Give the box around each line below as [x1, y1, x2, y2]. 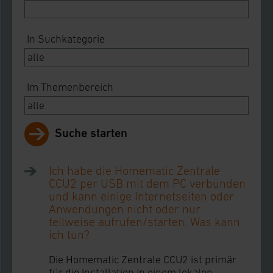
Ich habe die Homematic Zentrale [49, 164, 220, 177]
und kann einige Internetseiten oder [49, 190, 234, 203]
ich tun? [49, 228, 90, 241]
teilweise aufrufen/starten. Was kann [49, 215, 240, 229]
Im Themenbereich [27, 81, 113, 93]
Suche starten [55, 126, 127, 140]
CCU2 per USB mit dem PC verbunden [49, 177, 246, 190]
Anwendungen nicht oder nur [49, 202, 200, 216]
